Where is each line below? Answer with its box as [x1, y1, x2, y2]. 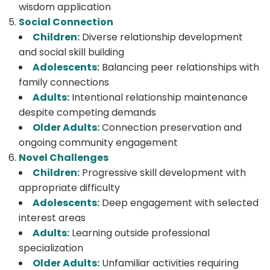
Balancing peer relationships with [99, 60, 259, 74]
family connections [19, 75, 109, 89]
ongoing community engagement [19, 135, 178, 149]
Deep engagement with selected [99, 195, 259, 210]
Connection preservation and [99, 120, 242, 134]
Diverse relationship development [80, 30, 243, 44]
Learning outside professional [69, 225, 210, 240]
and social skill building [19, 45, 124, 59]
